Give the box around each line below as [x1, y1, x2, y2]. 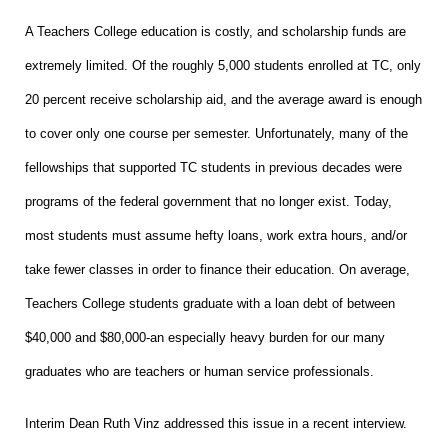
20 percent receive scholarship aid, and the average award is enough [25, 91, 422, 107]
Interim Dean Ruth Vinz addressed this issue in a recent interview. [25, 415, 407, 431]
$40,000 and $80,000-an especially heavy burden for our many [25, 329, 385, 345]
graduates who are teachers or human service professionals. [25, 363, 374, 379]
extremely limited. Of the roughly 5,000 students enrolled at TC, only [25, 57, 421, 73]
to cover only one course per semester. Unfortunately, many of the [25, 125, 408, 141]
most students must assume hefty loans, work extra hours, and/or [25, 227, 407, 243]
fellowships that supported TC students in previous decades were [25, 159, 402, 175]
